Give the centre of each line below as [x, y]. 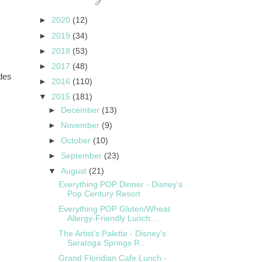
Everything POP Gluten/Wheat [114, 209]
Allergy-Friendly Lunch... [112, 219]
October [77, 141]
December [82, 110]
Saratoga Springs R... [107, 243]
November [82, 125]
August [75, 171]
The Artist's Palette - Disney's [112, 234]
